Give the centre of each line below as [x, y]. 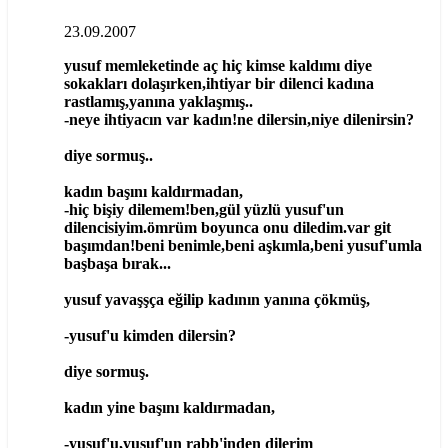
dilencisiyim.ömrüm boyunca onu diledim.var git [227, 227]
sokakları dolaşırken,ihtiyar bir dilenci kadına [219, 83]
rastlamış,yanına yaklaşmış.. [158, 101]
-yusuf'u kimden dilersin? [150, 335]
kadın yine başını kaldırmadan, [169, 407]
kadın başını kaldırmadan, [153, 191]
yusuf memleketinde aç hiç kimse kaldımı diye [218, 65]
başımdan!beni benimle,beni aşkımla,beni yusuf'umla [243, 245]
